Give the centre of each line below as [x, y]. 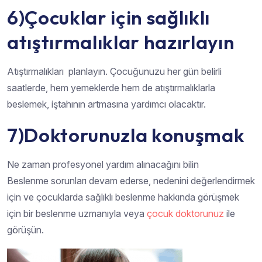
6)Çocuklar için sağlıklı [108, 18]
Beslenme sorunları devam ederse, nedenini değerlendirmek [131, 181]
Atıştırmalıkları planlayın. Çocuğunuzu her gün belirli [114, 72]
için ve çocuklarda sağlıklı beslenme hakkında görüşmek [123, 197]
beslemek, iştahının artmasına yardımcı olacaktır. [106, 104]
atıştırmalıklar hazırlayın [121, 42]
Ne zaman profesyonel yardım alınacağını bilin [103, 165]
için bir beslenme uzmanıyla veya [77, 214]
